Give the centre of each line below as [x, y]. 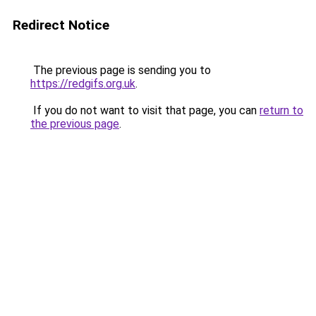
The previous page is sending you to [121, 70]
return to [281, 110]
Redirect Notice [61, 25]
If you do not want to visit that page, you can [145, 110]
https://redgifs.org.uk [83, 84]
